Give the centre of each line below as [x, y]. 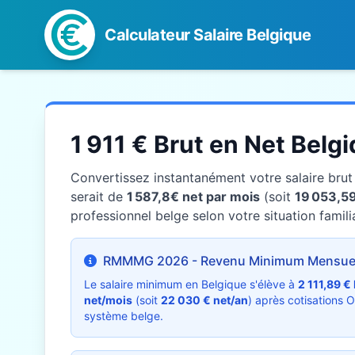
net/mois [108, 300]
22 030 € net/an [204, 300]
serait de [99, 197]
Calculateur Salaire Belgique [208, 35]
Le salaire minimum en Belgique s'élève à [191, 284]
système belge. [124, 316]
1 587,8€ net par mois [193, 197]
